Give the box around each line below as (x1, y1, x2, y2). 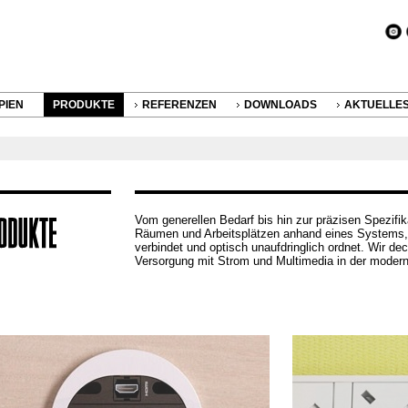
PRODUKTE (53, 98, 115, 111)
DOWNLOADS (244, 98, 317, 111)
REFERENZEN (142, 98, 217, 111)
